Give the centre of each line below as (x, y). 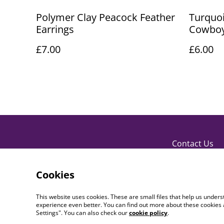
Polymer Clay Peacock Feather (105, 17)
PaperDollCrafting (100, 217)
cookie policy (148, 213)
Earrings (55, 29)
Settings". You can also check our (82, 213)
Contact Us (193, 143)
